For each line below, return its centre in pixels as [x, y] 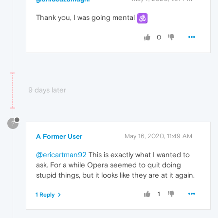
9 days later [47, 90]
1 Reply [45, 194]
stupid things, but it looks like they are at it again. [115, 175]
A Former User [59, 136]
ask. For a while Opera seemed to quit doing [109, 164]
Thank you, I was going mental [86, 18]
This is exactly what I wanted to [138, 154]
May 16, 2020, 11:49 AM [158, 136]
